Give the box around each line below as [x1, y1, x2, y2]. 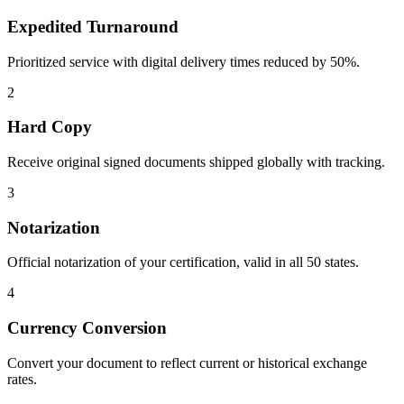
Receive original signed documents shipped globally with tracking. [7, 153, 385, 170]
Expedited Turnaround [7, 16, 179, 36]
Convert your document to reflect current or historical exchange [7, 354, 367, 371]
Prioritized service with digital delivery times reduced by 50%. [7, 53, 360, 69]
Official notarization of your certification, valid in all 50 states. [7, 254, 359, 271]
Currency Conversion [7, 318, 167, 338]
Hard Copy [7, 117, 92, 137]
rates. [7, 371, 37, 387]
